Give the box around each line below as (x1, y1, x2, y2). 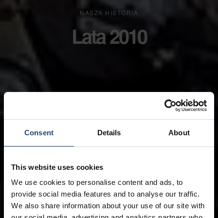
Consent (24, 128, 54, 137)
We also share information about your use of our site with (11, 201, 205, 210)
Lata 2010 (72, 21, 146, 50)
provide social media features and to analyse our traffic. (11, 190, 200, 198)
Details (97, 128, 121, 137)
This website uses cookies (11, 163, 104, 171)
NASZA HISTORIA (80, 8, 138, 17)
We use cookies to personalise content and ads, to (11, 178, 183, 186)
